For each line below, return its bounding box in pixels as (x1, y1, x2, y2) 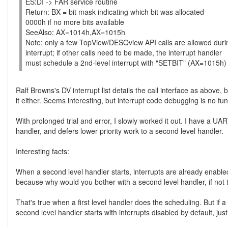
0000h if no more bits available (25, 17, 124, 27)
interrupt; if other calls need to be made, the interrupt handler (25, 47, 222, 58)
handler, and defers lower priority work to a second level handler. (16, 126, 223, 136)
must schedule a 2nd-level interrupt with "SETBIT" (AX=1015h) (25, 58, 226, 68)
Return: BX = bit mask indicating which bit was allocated (25, 7, 204, 17)
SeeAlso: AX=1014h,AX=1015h (25, 27, 125, 37)
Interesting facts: (16, 146, 69, 156)
